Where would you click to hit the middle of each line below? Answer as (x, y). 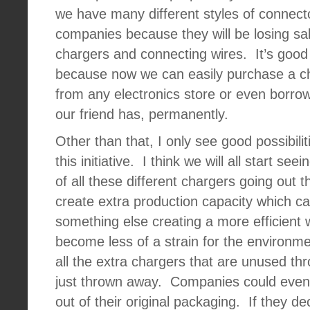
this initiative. (95, 161)
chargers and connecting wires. (151, 54)
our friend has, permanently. (142, 114)
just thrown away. (109, 282)
